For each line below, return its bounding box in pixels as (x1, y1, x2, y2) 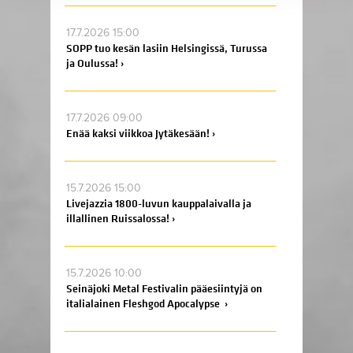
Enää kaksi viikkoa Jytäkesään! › (66, 126, 215, 141)
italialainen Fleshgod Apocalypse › (66, 296, 228, 311)
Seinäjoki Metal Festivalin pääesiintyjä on (66, 281, 262, 296)
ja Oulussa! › (66, 56, 124, 71)
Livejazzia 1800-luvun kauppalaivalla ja (66, 196, 251, 211)
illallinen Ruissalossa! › (66, 211, 175, 226)
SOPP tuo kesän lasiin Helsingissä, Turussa (66, 41, 267, 56)
